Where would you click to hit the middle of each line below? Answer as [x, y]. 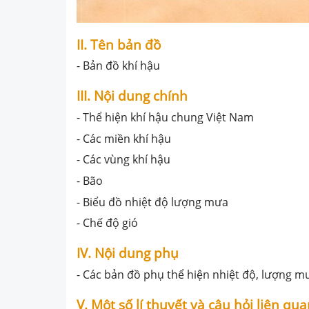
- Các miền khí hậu [124, 138]
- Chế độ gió [107, 223]
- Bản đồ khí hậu [118, 66]
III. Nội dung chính [132, 96]
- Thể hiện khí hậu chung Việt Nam [165, 117]
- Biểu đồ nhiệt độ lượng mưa [152, 202]
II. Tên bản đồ [119, 44]
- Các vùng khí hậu [123, 160]
